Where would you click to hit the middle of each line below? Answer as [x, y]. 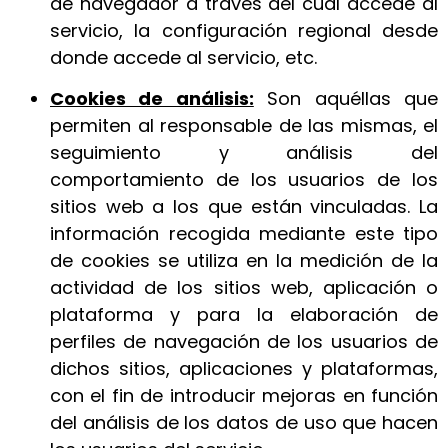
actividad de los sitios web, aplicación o [244, 288]
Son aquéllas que [346, 99]
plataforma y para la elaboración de [244, 315]
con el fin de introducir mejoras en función [244, 396]
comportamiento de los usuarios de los [244, 180]
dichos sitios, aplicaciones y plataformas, [244, 369]
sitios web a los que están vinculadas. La [244, 207]
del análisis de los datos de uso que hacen [244, 423]
